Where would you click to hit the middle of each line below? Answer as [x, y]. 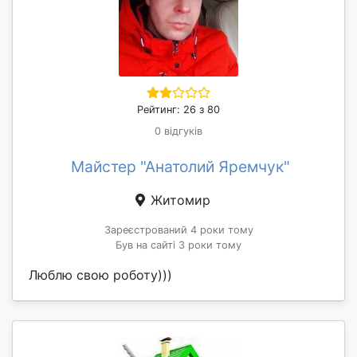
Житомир [178, 200]
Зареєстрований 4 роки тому [178, 229]
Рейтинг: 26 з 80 [178, 109]
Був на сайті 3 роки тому [178, 245]
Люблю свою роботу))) [100, 275]
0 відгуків [178, 131]
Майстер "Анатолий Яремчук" [180, 166]
